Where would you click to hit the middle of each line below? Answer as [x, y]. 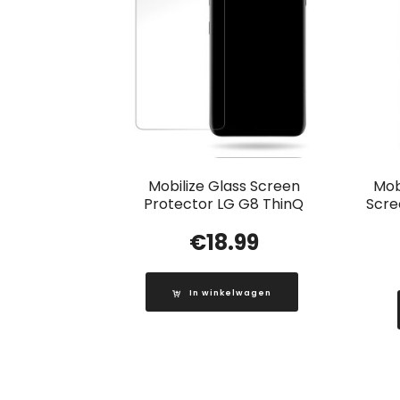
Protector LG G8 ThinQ [224, 204]
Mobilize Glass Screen [224, 187]
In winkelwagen [230, 293]
